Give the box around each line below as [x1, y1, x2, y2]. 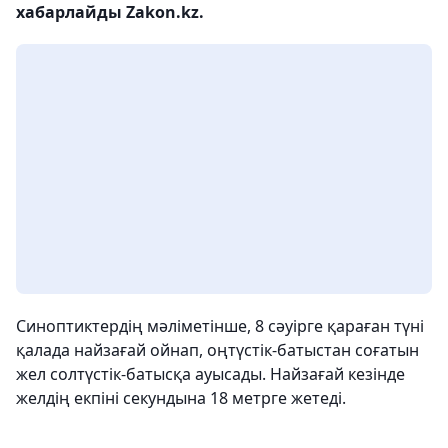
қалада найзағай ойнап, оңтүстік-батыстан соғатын [16, 339, 419, 361]
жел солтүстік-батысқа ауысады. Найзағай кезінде [16, 363, 405, 385]
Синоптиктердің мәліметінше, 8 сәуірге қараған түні [16, 315, 424, 337]
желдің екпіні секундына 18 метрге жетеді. [16, 387, 346, 409]
